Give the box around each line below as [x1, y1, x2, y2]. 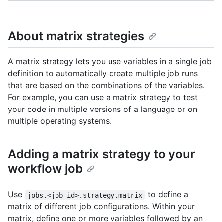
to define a [145, 189, 191, 200]
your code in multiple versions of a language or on [8, 104, 197, 114]
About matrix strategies [8, 29, 144, 43]
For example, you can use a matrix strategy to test [8, 92, 198, 103]
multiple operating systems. [8, 116, 111, 126]
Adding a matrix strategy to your [8, 147, 195, 162]
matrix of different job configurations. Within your [8, 201, 195, 212]
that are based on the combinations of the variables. [8, 80, 205, 91]
